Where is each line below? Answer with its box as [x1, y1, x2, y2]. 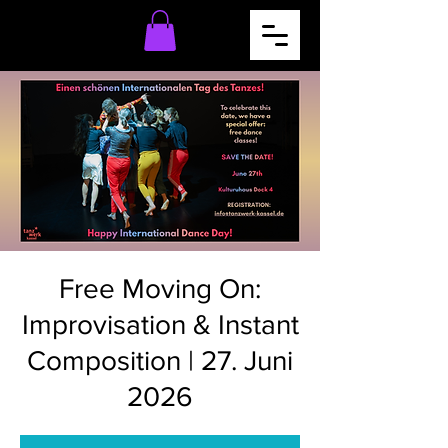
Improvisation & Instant [21, 308, 299, 340]
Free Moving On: [59, 272, 261, 304]
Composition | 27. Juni [27, 344, 293, 376]
